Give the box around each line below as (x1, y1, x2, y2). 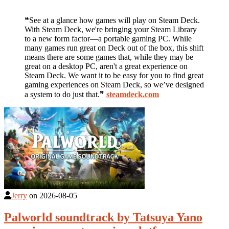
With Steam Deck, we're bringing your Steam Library (25, 25, 197, 34)
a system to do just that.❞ (25, 89, 106, 99)
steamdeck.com (106, 89, 159, 99)
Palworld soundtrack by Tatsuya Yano (4, 210, 202, 224)
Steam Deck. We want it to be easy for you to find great (25, 71, 203, 80)
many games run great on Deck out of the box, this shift (25, 43, 203, 52)
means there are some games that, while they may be (25, 52, 193, 61)
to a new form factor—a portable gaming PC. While (25, 34, 192, 43)
